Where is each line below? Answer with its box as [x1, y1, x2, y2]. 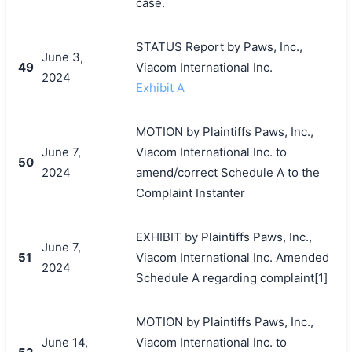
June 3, [41, 49, 83, 64]
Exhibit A [135, 79, 185, 95]
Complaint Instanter [135, 185, 245, 200]
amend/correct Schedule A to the [135, 164, 320, 180]
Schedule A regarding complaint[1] [135, 269, 328, 285]
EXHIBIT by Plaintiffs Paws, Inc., [135, 229, 312, 244]
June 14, [41, 334, 88, 350]
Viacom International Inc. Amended [135, 249, 329, 265]
